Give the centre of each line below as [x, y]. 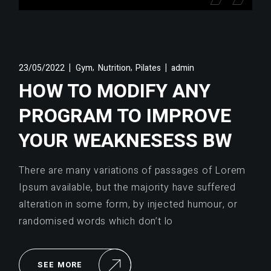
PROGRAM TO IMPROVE [125, 116]
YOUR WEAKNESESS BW [126, 141]
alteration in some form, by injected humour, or [128, 205]
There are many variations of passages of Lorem [132, 171]
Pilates [149, 68]
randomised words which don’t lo [96, 222]
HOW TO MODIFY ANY [115, 91]
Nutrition [114, 68]
